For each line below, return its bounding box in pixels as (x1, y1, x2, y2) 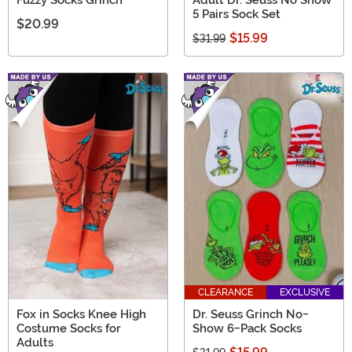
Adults (16, 335, 53, 350)
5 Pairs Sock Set (192, 6, 280, 21)
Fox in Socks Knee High (16, 307, 146, 322)
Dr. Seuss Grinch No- (192, 307, 309, 322)
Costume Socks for (16, 321, 121, 336)
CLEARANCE (198, 287, 253, 299)
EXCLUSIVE (280, 287, 330, 299)
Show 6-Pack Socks (192, 321, 302, 336)
